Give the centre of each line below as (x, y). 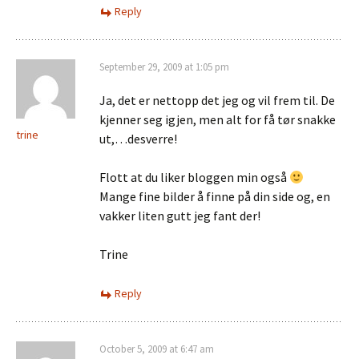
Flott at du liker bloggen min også (194, 177)
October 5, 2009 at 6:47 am (157, 349)
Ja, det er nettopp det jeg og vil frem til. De (217, 100)
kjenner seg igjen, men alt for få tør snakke (218, 119)
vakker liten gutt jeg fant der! (180, 216)
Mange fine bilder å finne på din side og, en (215, 196)
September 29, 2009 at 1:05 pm (164, 67)
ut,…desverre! (138, 139)
